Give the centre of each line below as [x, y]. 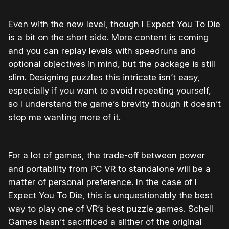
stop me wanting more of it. [64, 117]
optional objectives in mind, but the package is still [112, 64]
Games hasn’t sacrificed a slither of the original [105, 222]
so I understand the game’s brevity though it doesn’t [114, 104]
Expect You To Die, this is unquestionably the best [110, 196]
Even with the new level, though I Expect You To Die [114, 24]
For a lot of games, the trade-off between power [107, 156]
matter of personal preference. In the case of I [102, 182]
